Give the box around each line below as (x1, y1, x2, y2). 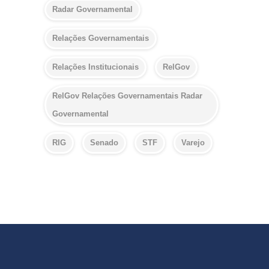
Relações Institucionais (52, 62, 139, 71)
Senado (90, 138, 118, 147)
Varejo (181, 138, 205, 147)
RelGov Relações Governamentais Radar (52, 91, 202, 100)
